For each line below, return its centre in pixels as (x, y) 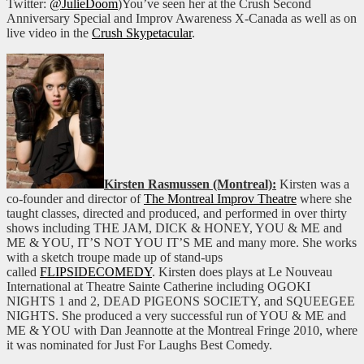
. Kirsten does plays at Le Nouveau (242, 272)
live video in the (49, 33)
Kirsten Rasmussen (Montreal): (190, 184)
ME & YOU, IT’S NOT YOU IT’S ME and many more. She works (182, 243)
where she (324, 199)
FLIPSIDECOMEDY (96, 272)
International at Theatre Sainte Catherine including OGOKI (158, 287)
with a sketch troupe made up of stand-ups (115, 258)
